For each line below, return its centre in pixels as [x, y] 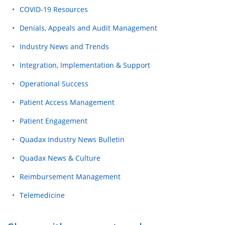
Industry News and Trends [64, 47]
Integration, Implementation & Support [85, 65]
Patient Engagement [53, 121]
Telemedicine [42, 195]
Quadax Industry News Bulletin [72, 140]
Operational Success [54, 84]
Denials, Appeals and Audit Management [88, 28]
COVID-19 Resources [54, 10]
